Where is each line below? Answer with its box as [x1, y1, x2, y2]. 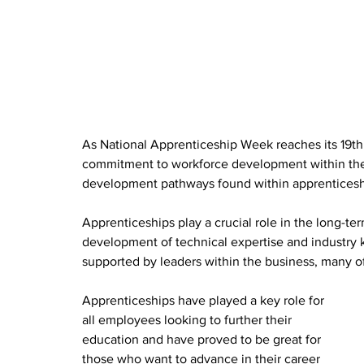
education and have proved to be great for [82, 332, 325, 347]
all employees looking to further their [82, 313, 296, 327]
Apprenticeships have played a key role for [82, 293, 328, 308]
